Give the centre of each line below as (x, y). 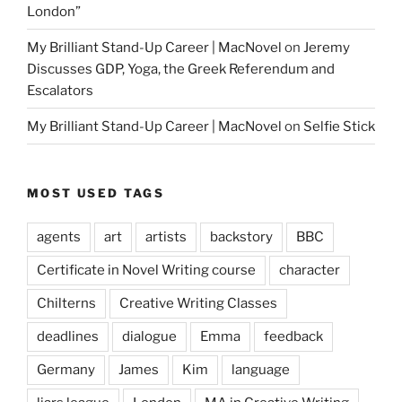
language (261, 369)
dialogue (149, 336)
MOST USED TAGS (96, 193)
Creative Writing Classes (198, 303)
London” (54, 11)
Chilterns (66, 303)
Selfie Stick (339, 126)
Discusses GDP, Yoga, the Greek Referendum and (181, 69)
